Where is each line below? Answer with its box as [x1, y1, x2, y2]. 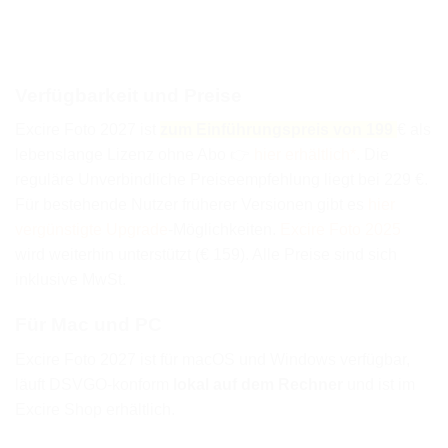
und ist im [343, 375, 415, 393]
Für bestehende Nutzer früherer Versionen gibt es [15, 196, 368, 214]
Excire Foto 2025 [280, 221, 401, 239]
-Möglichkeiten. [168, 221, 280, 239]
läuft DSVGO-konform [15, 375, 173, 393]
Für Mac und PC [15, 314, 162, 336]
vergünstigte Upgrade [15, 221, 168, 239]
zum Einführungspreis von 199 [160, 121, 393, 139]
